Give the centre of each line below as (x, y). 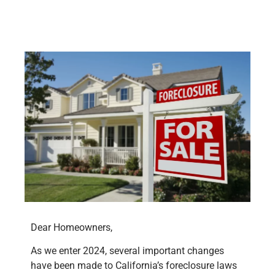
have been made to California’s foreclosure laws (134, 266)
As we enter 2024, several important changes (127, 251)
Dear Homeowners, (72, 227)
